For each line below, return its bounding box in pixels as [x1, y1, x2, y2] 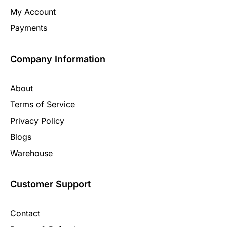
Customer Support [10, 178, 91, 190]
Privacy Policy [10, 115, 64, 126]
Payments [10, 22, 47, 33]
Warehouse [10, 147, 53, 158]
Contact [10, 208, 40, 218]
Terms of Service [10, 99, 75, 109]
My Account [10, 6, 56, 17]
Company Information [10, 53, 105, 64]
